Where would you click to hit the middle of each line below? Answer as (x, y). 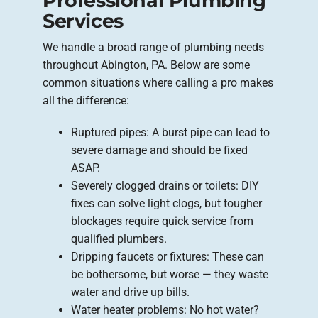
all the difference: (86, 100)
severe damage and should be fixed (159, 150)
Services (83, 21)
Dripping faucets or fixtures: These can (168, 256)
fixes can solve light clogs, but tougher (166, 203)
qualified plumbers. (119, 238)
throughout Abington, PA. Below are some (146, 65)
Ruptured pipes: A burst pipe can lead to (170, 132)
